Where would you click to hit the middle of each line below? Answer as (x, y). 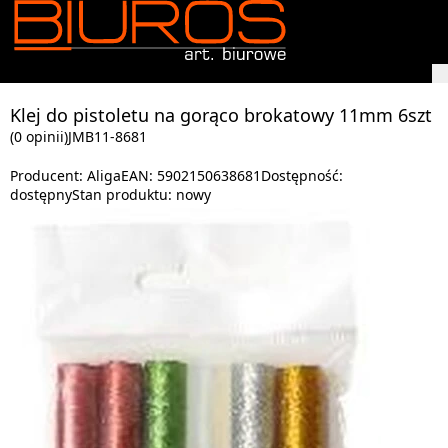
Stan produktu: (124, 194)
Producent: (48, 175)
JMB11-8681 (107, 136)
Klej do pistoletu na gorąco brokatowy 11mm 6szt (221, 115)
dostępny (41, 194)
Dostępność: (302, 175)
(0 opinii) (39, 136)
